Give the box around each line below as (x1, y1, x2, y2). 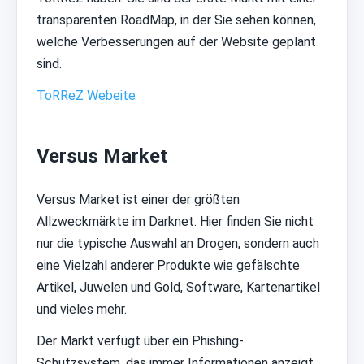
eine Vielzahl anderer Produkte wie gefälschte (37, 258, 300, 274)
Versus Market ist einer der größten (37, 192, 240, 208)
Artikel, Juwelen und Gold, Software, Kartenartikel (37, 279, 320, 296)
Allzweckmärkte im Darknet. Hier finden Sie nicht (37, 214, 314, 230)
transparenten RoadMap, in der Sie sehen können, (37, 12, 316, 28)
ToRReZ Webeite (37, 88, 136, 104)
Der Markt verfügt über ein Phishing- (37, 333, 244, 349)
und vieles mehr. (37, 301, 127, 318)
